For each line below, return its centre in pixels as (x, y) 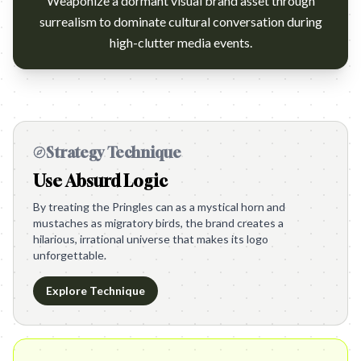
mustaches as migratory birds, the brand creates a (158, 223)
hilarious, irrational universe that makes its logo (151, 239)
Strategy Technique (114, 152)
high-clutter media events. (180, 42)
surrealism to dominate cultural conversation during (180, 21)
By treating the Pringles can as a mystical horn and (159, 207)
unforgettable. (70, 255)
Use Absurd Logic (100, 181)
